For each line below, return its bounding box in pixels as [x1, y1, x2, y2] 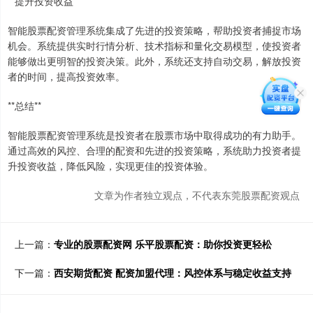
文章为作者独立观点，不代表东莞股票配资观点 [94, 188, 300, 203]
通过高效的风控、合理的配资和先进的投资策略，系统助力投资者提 [8, 143, 301, 158]
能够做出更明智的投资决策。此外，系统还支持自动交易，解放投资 [8, 54, 301, 68]
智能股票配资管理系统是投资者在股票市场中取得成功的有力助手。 [8, 128, 301, 143]
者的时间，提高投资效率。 [8, 69, 125, 84]
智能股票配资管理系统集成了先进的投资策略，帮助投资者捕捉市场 [8, 23, 301, 38]
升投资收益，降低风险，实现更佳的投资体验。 [8, 159, 213, 173]
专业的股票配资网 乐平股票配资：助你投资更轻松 [54, 237, 272, 252]
